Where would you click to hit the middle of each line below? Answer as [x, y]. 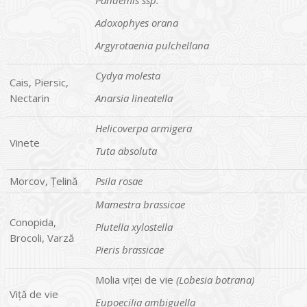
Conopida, [33, 222]
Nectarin [29, 98]
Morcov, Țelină [44, 181]
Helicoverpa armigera [144, 128]
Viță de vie [34, 294]
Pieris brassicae [130, 249]
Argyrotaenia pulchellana [152, 45]
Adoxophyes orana [137, 22]
